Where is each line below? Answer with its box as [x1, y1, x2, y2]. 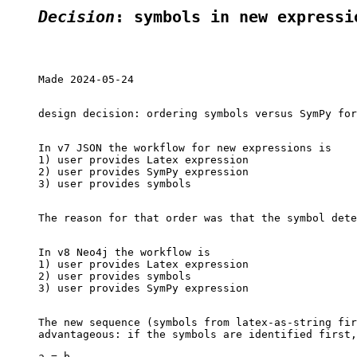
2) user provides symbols [38, 269, 191, 282]
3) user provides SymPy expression [38, 281, 249, 294]
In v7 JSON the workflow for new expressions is [38, 141, 331, 154]
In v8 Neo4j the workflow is [38, 245, 210, 258]
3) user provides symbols [38, 177, 191, 190]
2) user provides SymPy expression [38, 165, 249, 178]
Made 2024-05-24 [38, 73, 134, 85]
